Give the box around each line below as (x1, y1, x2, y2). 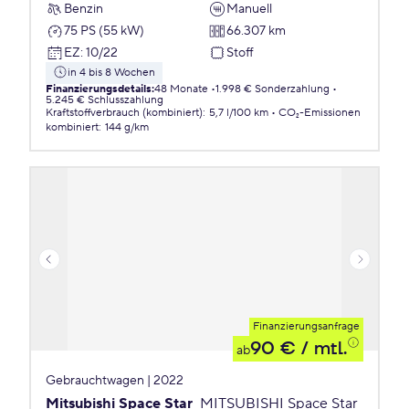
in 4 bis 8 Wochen (68, 66, 155, 79)
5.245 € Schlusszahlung (46, 93, 163, 107)
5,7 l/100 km (209, 106, 268, 120)
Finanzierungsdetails (46, 82, 152, 96)
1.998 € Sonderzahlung (215, 82, 330, 96)
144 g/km (105, 121, 149, 134)
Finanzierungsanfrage (253, 320, 360, 333)
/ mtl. (296, 337, 347, 361)
